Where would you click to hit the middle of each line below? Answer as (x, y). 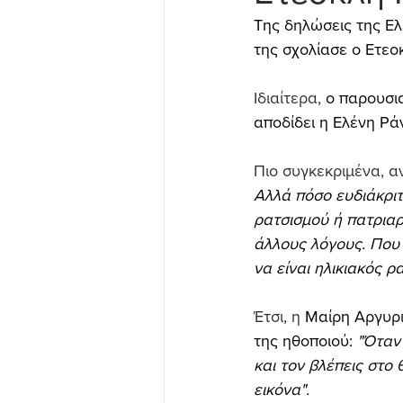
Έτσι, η (279, 317)
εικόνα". (282, 390)
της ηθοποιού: (303, 341)
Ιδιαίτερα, (290, 98)
